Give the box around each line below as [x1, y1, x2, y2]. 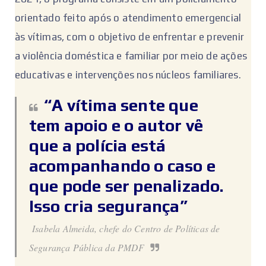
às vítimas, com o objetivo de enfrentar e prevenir [15, 31, 245, 43]
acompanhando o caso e [28, 156, 216, 176]
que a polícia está [28, 136, 166, 156]
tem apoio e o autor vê [28, 116, 204, 135]
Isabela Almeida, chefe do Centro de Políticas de [32, 222, 220, 235]
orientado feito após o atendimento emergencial [15, 12, 242, 24]
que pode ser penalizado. [28, 176, 224, 196]
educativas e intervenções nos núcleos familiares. [15, 69, 241, 81]
